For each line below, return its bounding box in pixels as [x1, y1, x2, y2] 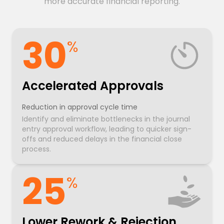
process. [22, 144, 51, 154]
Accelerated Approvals [22, 77, 163, 94]
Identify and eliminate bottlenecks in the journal [22, 114, 190, 124]
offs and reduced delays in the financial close [22, 134, 182, 144]
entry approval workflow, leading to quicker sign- [22, 124, 191, 134]
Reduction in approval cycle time [22, 102, 137, 112]
